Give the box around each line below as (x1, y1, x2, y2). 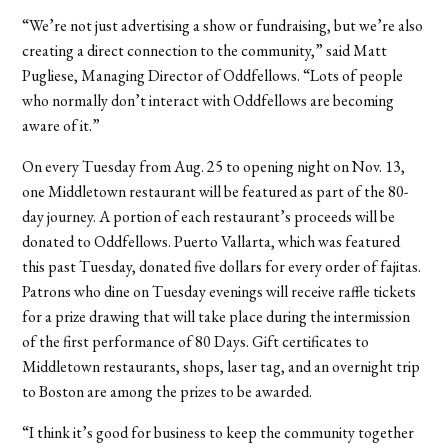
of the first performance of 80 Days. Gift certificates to (22, 330, 370, 352)
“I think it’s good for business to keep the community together (22, 421, 415, 443)
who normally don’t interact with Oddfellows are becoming (22, 89, 395, 111)
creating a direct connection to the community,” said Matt (22, 39, 388, 61)
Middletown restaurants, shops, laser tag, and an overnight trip (22, 355, 421, 377)
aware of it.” (22, 114, 101, 136)
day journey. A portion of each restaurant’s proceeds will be (22, 205, 396, 227)
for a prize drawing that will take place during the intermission (22, 305, 411, 327)
